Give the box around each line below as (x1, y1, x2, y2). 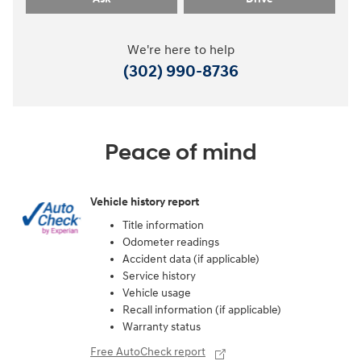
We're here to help (127, 43, 234, 59)
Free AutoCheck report (90, 345, 205, 359)
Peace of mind (104, 139, 257, 168)
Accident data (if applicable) (122, 252, 259, 267)
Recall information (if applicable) (122, 303, 281, 317)
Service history (122, 269, 196, 284)
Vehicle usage (122, 286, 191, 301)
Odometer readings (122, 235, 219, 250)
